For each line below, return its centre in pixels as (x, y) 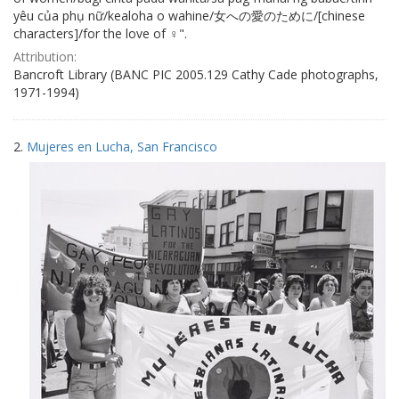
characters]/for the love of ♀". (100, 33)
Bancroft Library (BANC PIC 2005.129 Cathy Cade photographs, (196, 74)
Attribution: (45, 56)
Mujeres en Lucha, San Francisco (122, 146)
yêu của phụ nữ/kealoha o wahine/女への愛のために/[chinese (189, 15)
